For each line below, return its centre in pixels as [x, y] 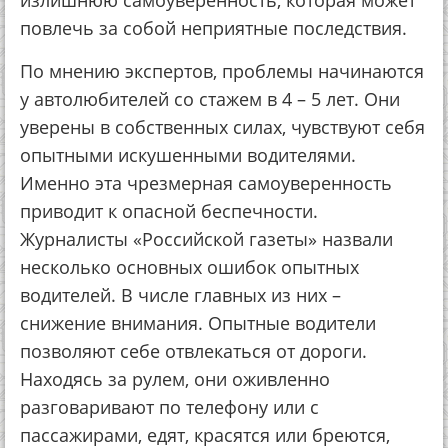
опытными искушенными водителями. [188, 155]
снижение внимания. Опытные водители [198, 323]
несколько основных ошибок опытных [189, 267]
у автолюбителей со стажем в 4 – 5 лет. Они [210, 99]
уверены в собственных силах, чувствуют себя [222, 127]
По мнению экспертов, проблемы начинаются [222, 71]
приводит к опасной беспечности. [169, 211]
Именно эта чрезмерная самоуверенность [206, 183]
